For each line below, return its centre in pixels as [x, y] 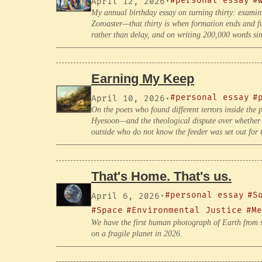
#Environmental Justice [185, 210]
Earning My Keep [143, 79]
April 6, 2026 [125, 196]
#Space [107, 210]
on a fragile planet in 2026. [137, 233]
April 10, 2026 [128, 99]
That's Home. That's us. [161, 176]
